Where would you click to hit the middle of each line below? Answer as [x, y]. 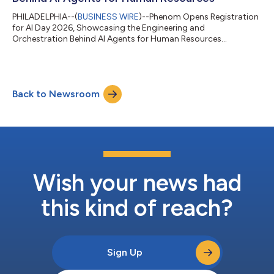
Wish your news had [137, 183]
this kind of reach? [137, 208]
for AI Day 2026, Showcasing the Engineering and [109, 28]
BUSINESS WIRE [108, 17]
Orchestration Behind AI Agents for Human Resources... [120, 39]
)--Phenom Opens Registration [199, 17]
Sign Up [125, 252]
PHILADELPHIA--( [45, 17]
